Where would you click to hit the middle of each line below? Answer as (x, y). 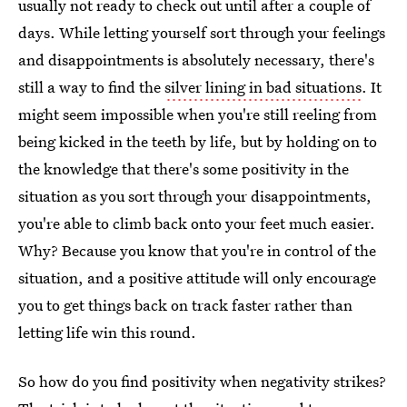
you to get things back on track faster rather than (185, 305)
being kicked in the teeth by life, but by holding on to (198, 141)
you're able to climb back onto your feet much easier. (197, 223)
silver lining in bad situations (263, 87)
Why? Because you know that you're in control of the (197, 250)
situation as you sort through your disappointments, (195, 196)
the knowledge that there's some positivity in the (184, 169)
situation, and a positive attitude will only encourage (197, 278)
